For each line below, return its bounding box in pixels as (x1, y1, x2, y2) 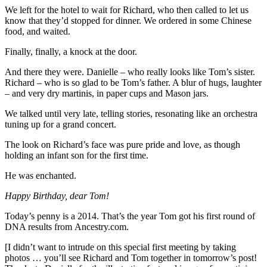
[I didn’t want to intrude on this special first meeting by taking (5, 241, 236, 252)
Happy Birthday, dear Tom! (5, 190, 111, 201)
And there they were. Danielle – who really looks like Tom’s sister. (5, 66, 255, 77)
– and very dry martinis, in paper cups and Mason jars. (5, 88, 209, 98)
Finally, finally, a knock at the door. (5, 46, 137, 57)
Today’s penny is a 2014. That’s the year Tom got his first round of (5, 210, 255, 221)
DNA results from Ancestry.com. (5, 221, 129, 232)
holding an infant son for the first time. (5, 150, 148, 160)
